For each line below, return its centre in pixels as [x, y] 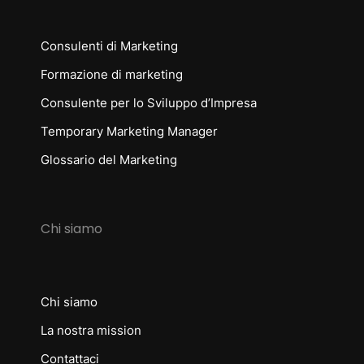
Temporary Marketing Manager [129, 131]
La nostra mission [91, 330]
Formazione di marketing [112, 74]
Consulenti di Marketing [109, 45]
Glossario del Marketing [109, 159]
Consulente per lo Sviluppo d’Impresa [149, 102]
